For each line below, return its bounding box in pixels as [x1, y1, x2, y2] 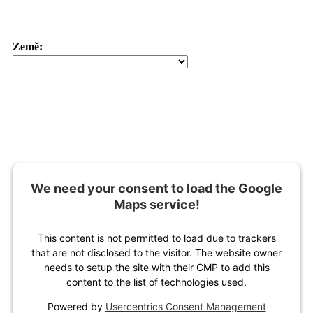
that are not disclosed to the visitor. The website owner [31, 247, 282, 259]
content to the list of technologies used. [66, 276, 247, 289]
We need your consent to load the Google [31, 181, 282, 196]
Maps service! [113, 197, 200, 212]
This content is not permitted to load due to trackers [37, 232, 276, 245]
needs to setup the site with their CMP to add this [43, 261, 270, 274]
